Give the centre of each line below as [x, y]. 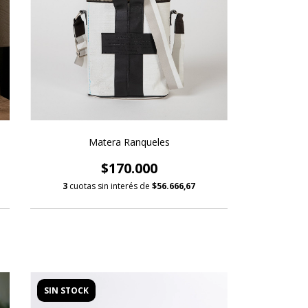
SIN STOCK [67, 290]
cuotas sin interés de [111, 186]
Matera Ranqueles [129, 142]
